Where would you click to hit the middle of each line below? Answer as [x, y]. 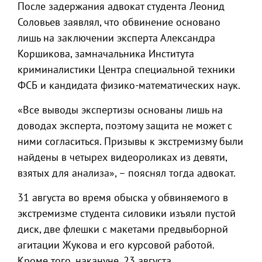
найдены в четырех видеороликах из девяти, [122, 157]
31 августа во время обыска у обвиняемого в [123, 197]
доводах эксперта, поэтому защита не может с [125, 125]
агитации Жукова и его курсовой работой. [116, 245]
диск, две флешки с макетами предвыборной [123, 229]
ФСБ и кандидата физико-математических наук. [129, 85]
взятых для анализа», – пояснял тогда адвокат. [127, 173]
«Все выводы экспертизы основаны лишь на [120, 110]
